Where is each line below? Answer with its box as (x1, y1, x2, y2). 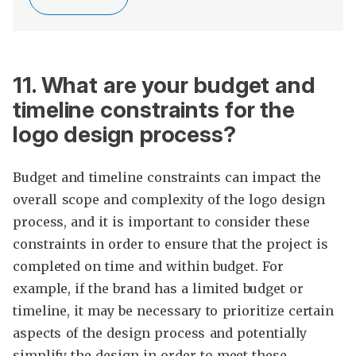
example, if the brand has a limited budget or (13, 281, 304, 297)
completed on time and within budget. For (13, 258, 284, 275)
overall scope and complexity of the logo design (13, 192, 325, 208)
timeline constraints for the (13, 96, 296, 124)
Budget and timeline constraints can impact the (13, 169, 322, 186)
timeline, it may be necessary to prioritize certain (13, 303, 335, 319)
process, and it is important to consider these (13, 214, 310, 230)
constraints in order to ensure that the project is (13, 236, 328, 253)
